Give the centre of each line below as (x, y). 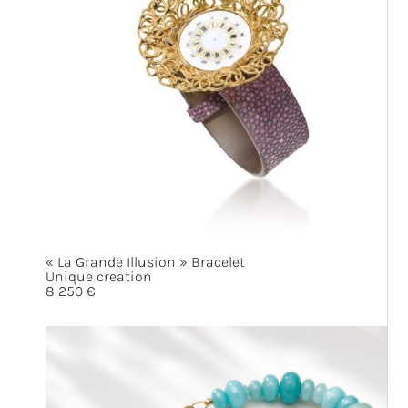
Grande (99, 262)
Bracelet (216, 262)
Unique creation (99, 276)
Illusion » (157, 262)
